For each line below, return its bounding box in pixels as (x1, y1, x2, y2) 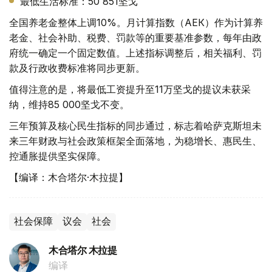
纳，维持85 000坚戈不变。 (9, 98, 129, 111)
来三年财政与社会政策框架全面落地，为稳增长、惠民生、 (9, 135, 262, 148)
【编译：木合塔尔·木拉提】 (9, 171, 128, 184)
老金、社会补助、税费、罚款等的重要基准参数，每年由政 (9, 32, 262, 44)
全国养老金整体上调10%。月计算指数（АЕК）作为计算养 (9, 16, 263, 29)
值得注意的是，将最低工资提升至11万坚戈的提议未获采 (9, 83, 251, 96)
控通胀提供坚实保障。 (9, 150, 106, 163)
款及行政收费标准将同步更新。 (9, 62, 145, 75)
